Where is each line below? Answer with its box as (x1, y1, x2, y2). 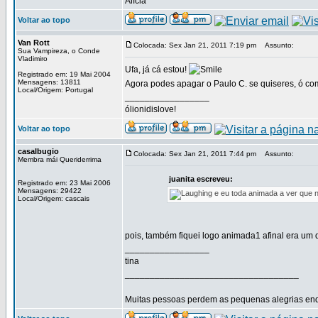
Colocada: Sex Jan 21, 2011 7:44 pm (133, 150, 256, 158)
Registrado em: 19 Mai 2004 (18, 70, 111, 78)
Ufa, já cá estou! (125, 65, 189, 75)
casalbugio (18, 147, 59, 155)
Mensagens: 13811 (18, 78, 81, 86)
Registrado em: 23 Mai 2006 (18, 179, 111, 187)
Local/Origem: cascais (18, 194, 89, 202)
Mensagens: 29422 (18, 187, 82, 194)
